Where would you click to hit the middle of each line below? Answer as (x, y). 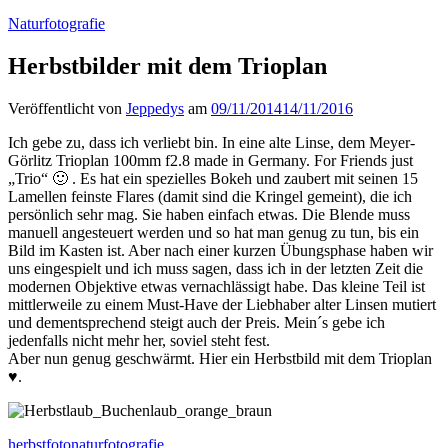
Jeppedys (155, 108)
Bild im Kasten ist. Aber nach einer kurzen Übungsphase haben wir (220, 250)
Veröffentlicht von (67, 108)
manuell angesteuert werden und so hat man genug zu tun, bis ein (213, 232)
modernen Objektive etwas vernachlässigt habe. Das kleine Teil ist (216, 286)
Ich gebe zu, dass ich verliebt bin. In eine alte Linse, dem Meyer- (211, 142)
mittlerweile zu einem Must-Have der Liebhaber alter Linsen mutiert (222, 304)
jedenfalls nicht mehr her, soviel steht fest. (139, 340)
